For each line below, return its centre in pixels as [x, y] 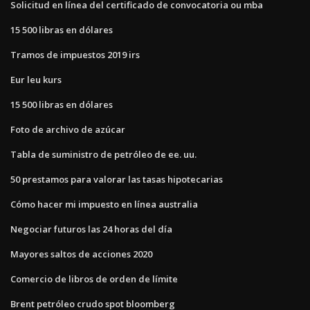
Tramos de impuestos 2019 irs [75, 54]
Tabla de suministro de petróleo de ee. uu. [103, 154]
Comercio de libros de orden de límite [94, 279]
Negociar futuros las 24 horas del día [91, 229]
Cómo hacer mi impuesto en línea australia [104, 204]
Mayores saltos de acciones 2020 [81, 254]
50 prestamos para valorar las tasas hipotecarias [117, 179]
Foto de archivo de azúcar [68, 129]
